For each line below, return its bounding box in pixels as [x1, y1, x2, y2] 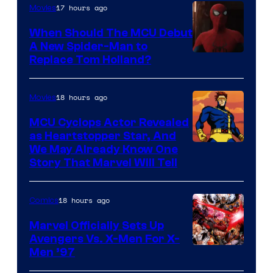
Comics [29, 195, 58, 205]
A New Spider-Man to [29, 39, 147, 53]
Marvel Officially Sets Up [29, 218, 164, 232]
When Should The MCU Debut [29, 26, 193, 40]
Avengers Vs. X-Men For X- [29, 232, 180, 246]
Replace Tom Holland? [29, 52, 151, 66]
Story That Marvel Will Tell [29, 155, 177, 169]
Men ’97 [29, 245, 75, 259]
